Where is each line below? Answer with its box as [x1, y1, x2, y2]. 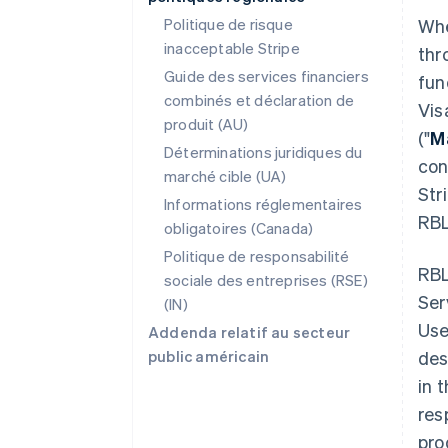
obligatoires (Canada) [164, 218, 314, 238]
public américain [148, 346, 270, 366]
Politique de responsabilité [164, 246, 350, 266]
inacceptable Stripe [164, 38, 300, 58]
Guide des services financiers [164, 66, 369, 86]
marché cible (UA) [164, 166, 287, 186]
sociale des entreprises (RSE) [164, 270, 368, 290]
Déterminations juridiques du [164, 142, 363, 162]
